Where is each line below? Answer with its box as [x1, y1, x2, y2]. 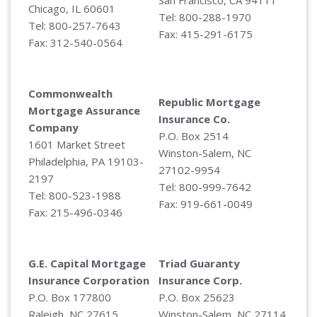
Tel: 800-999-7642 [158, 179, 251, 194]
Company [28, 120, 79, 134]
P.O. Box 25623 [158, 289, 235, 304]
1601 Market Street [28, 137, 125, 151]
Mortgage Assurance [28, 103, 140, 117]
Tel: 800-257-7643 [28, 18, 121, 33]
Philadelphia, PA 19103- [28, 154, 144, 168]
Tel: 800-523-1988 [28, 188, 121, 202]
